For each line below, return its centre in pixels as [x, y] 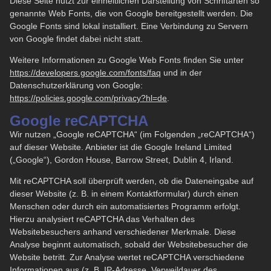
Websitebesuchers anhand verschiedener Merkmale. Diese [123, 232]
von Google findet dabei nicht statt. [76, 38]
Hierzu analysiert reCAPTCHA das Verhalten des [102, 219]
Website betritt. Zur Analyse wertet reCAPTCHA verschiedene [127, 257]
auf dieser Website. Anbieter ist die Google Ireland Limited [121, 147]
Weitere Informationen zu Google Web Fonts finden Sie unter [127, 60]
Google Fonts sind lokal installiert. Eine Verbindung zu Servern [129, 26]
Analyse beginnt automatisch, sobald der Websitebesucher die [129, 245]
